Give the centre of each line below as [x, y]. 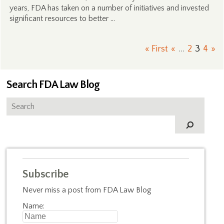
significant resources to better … [62, 18]
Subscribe [46, 174]
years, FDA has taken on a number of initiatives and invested [109, 8]
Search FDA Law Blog [53, 85]
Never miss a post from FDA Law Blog [87, 190]
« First [156, 49]
